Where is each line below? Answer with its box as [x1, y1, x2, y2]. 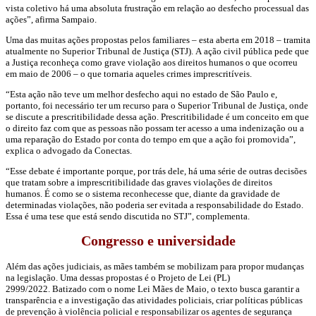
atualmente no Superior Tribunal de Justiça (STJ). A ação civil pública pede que [6, 46, 309, 57]
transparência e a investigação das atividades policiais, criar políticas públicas [6, 294, 303, 305]
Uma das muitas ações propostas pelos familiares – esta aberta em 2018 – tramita [6, 35, 310, 46]
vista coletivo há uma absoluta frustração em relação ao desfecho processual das [6, 3, 309, 14]
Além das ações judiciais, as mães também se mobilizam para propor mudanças [6, 260, 304, 272]
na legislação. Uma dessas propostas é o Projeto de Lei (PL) [6, 272, 230, 283]
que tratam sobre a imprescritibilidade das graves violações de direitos [6, 177, 272, 188]
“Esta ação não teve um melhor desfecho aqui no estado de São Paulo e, [6, 89, 277, 100]
